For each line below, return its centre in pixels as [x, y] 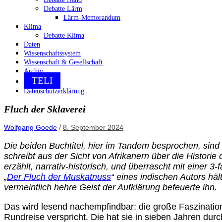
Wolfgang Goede [30, 128]
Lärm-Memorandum [92, 18]
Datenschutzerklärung [54, 91]
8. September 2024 [93, 128]
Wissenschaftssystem [52, 54]
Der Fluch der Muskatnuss [59, 177]
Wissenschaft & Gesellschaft [63, 62]
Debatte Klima [64, 36]
